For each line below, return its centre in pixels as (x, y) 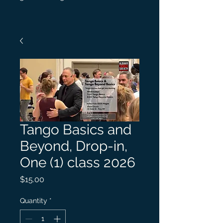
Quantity (34, 201)
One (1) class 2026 (78, 163)
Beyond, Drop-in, (74, 146)
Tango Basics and (76, 130)
